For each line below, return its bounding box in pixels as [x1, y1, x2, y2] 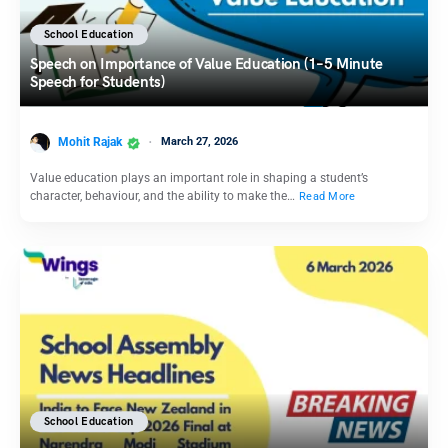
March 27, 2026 [161, 135, 238, 149]
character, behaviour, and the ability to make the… [30, 188, 298, 203]
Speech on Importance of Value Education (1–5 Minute [30, 55, 383, 74]
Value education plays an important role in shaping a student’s [30, 170, 368, 185]
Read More [299, 189, 356, 203]
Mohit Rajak [58, 135, 122, 150]
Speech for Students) [30, 73, 165, 92]
